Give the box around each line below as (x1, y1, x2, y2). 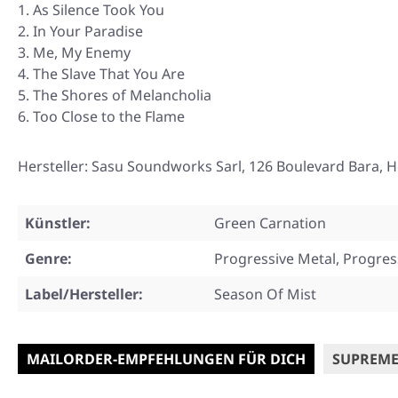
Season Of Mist (214, 284, 316, 304)
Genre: (25, 249, 72, 268)
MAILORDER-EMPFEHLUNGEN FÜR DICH (27, 349, 306, 369)
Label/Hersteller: (25, 284, 143, 304)
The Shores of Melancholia (33, 85, 211, 105)
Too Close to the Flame (33, 107, 185, 126)
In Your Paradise (33, 21, 143, 41)
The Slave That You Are (33, 64, 185, 84)
